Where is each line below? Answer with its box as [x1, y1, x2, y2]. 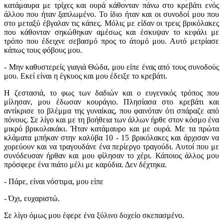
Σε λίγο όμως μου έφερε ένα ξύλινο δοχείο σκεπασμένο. [4, 211, 184, 220]
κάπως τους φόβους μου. [4, 46, 82, 55]
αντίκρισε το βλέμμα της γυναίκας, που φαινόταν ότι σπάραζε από [4, 107, 219, 115]
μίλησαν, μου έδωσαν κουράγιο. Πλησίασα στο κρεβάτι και [4, 98, 219, 107]
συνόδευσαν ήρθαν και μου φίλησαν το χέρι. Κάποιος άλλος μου [4, 151, 219, 160]
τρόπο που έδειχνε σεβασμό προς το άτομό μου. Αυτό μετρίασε [4, 37, 219, 46]
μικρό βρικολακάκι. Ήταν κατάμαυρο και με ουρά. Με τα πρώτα [4, 124, 219, 133]
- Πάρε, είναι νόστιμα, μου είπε [4, 177, 104, 186]
